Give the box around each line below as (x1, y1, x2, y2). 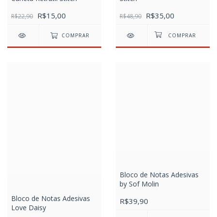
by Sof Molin (120, 179, 159, 189)
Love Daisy (11, 202, 46, 212)
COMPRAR (62, 32, 90, 39)
